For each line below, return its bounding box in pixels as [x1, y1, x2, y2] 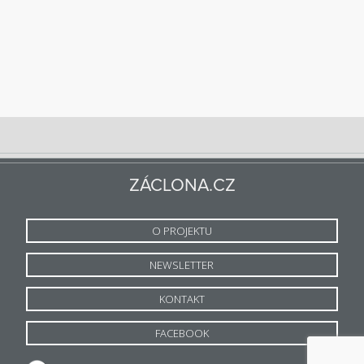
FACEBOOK [154, 326, 209, 340]
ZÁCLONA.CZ [128, 175, 236, 197]
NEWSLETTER [149, 258, 214, 272]
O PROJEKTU [151, 223, 212, 238]
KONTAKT [158, 292, 205, 306]
